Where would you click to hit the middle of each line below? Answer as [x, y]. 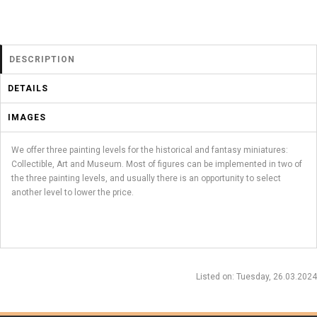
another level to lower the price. [73, 192]
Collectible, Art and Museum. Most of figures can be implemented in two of [157, 164]
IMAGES [27, 117]
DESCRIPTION [42, 59]
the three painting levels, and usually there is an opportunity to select [146, 178]
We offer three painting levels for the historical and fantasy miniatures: [150, 150]
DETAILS [28, 88]
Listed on [214, 276]
